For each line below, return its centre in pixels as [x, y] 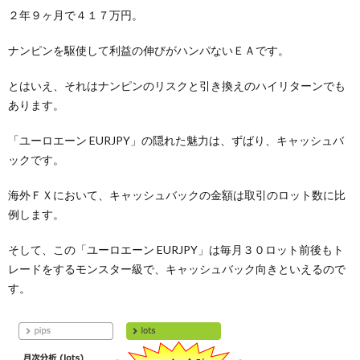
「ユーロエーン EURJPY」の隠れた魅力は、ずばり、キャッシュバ [176, 140]
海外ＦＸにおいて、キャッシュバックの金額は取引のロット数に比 [177, 194]
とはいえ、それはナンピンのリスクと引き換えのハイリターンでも [177, 85]
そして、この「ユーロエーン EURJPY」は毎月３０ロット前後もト [176, 249]
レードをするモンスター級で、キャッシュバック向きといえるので [177, 268]
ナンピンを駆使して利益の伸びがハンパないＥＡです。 [149, 50]
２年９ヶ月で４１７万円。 [76, 14]
